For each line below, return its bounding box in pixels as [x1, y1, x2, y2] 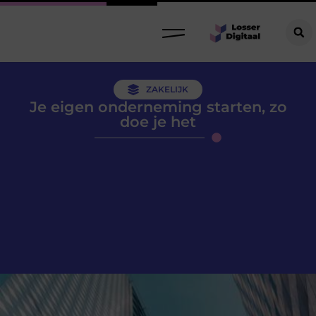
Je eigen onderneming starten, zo [29, 98, 287, 116]
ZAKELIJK [146, 84, 188, 95]
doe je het [120, 113, 196, 130]
